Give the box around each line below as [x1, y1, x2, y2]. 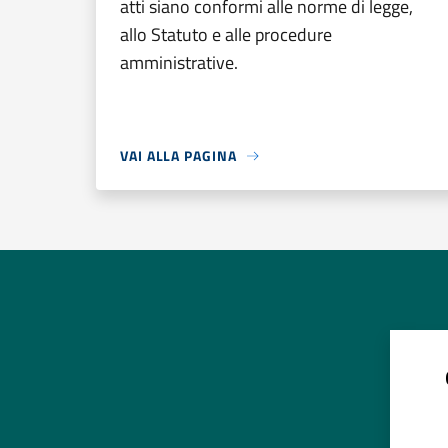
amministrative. [120, 49, 238, 76]
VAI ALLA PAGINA [120, 145, 237, 166]
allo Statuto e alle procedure [120, 21, 332, 48]
